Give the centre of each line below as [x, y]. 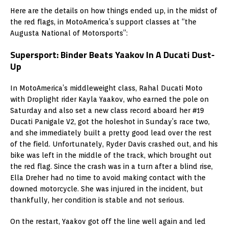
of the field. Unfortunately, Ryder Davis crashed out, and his [114, 144]
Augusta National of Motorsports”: [69, 33]
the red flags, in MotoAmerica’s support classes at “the [103, 22]
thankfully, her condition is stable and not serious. [97, 200]
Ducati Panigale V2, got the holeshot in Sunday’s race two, [110, 121]
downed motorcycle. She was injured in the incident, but [107, 189]
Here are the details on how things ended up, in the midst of [114, 10]
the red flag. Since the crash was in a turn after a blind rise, [111, 166]
